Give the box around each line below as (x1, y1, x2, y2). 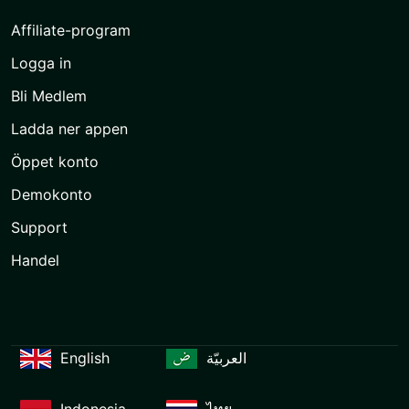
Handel (11, 251, 59, 270)
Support (11, 218, 68, 237)
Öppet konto (11, 152, 99, 172)
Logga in (11, 54, 71, 73)
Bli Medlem (11, 87, 87, 106)
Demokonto (11, 185, 92, 204)
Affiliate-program (11, 21, 131, 40)
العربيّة (206, 349, 246, 368)
